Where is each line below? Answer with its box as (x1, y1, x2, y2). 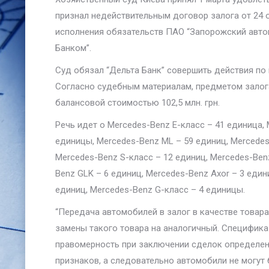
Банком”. (55, 43, 91, 53)
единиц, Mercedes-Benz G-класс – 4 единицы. (55, 184, 245, 195)
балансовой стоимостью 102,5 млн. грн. (55, 97, 220, 108)
